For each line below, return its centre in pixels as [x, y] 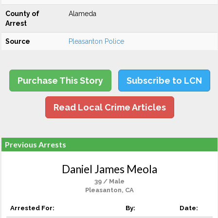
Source [18, 41]
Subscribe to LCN [164, 81]
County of [22, 14]
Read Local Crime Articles [109, 107]
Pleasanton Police [96, 41]
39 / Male [109, 181]
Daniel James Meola [109, 169]
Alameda [82, 14]
